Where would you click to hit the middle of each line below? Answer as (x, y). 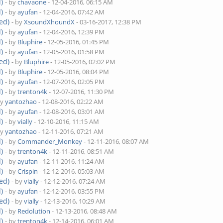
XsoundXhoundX (50, 22)
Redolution (34, 211)
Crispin (28, 171)
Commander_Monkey (50, 141)
